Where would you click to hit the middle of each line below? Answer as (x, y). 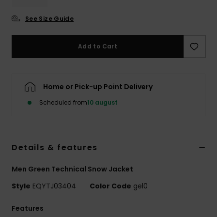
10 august (102, 103)
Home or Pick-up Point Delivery (98, 87)
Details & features (55, 148)
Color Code (110, 186)
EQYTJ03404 (54, 186)
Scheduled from (63, 103)
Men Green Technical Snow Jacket (72, 169)
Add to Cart (98, 46)
